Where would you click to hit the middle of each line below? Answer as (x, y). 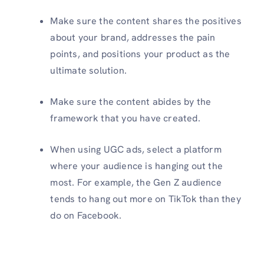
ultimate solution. (88, 70)
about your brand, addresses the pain (133, 37)
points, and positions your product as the (140, 54)
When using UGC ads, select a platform (136, 149)
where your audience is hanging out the (136, 166)
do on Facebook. (86, 215)
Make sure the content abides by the (131, 101)
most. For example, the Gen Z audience (136, 182)
